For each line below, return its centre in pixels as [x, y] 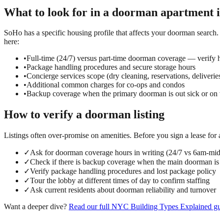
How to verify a [44, 115]
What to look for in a [58, 12]
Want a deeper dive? [35, 207]
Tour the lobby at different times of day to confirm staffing [120, 181]
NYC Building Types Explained [162, 207]
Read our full [90, 207]
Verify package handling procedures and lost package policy [123, 171]
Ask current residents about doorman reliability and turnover [123, 190]
